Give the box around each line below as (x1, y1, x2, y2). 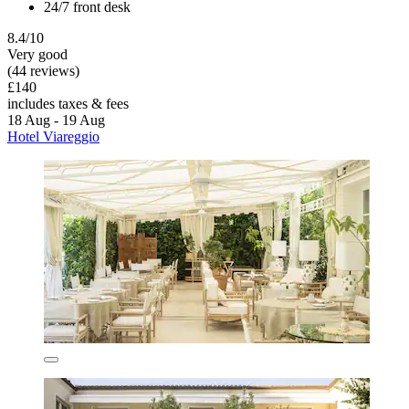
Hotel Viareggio (7, 128, 100, 144)
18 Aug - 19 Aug (7, 111, 105, 128)
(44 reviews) (7, 62, 79, 79)
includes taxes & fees (7, 95, 129, 111)
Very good (7, 46, 68, 62)
